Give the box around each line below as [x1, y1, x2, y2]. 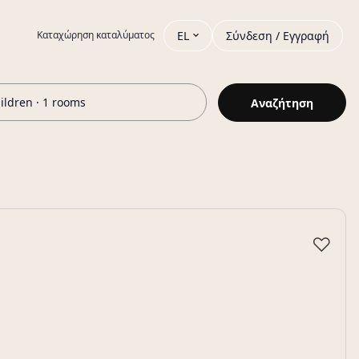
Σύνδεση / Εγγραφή [226, 27, 329, 43]
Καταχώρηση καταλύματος [37, 28, 155, 42]
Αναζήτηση [251, 95, 313, 111]
